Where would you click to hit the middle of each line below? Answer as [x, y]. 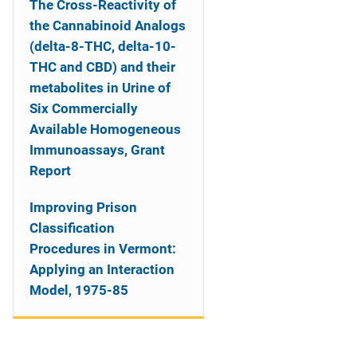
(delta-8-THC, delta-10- [103, 46]
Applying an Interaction [102, 269]
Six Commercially [84, 108]
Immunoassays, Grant [97, 150]
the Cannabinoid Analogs [108, 25]
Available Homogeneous [105, 129]
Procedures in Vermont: [103, 249]
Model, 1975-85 [79, 290]
